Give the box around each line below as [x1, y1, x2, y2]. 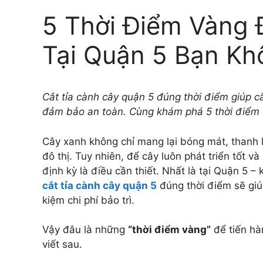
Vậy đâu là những [42, 224, 128, 236]
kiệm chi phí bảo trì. [42, 194, 134, 206]
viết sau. [42, 238, 82, 251]
